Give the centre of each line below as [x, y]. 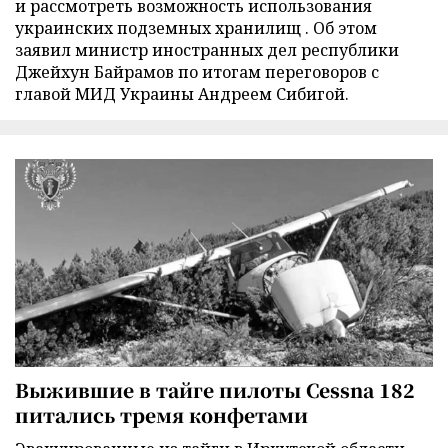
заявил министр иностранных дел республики [207, 49]
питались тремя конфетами [161, 414]
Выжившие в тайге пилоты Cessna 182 [215, 389]
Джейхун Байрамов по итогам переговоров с [197, 71]
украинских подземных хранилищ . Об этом [196, 27]
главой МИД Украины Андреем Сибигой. [182, 93]
